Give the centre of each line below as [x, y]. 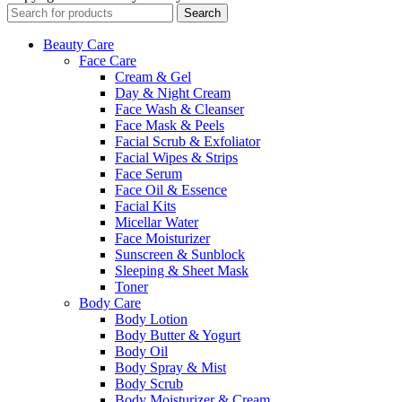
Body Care [110, 302]
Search [202, 13]
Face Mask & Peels [170, 125]
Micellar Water [157, 222]
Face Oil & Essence [171, 189]
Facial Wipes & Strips [176, 157]
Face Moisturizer [162, 238]
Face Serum [149, 173]
